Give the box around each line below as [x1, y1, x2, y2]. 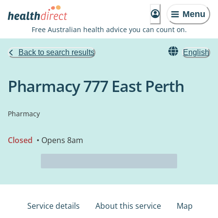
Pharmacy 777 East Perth [8, 75, 184, 96]
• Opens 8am [35, 135, 83, 145]
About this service [95, 200, 161, 211]
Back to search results [18, 48, 94, 56]
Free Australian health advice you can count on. [31, 25, 187, 34]
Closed [8, 135, 33, 145]
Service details [27, 200, 80, 211]
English [183, 48, 209, 56]
